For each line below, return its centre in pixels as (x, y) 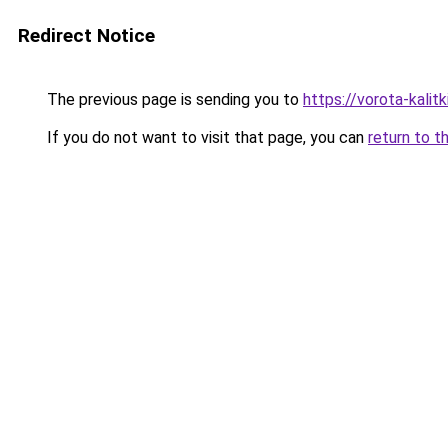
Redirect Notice (86, 35)
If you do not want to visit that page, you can (205, 137)
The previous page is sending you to (173, 99)
